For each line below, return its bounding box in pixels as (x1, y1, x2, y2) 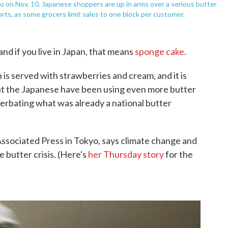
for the (164, 149, 193, 160)
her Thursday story (88, 149, 164, 160)
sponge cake (135, 46, 184, 58)
